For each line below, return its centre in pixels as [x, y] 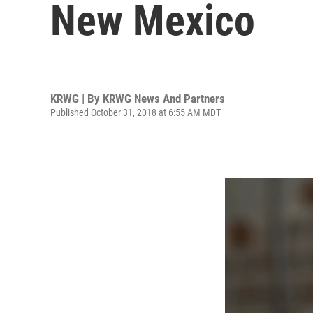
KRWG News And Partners [164, 98]
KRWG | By [77, 98]
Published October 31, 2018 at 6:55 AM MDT [136, 112]
